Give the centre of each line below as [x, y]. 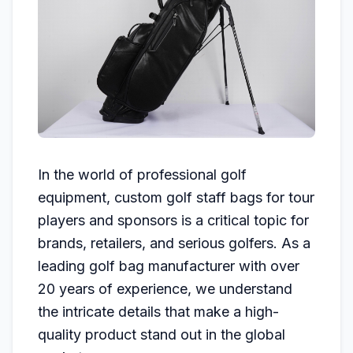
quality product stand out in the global [162, 334]
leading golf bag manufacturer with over [169, 266]
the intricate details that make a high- [158, 312]
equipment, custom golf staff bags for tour [176, 197]
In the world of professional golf [142, 175]
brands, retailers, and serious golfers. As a [174, 243]
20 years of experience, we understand [165, 289]
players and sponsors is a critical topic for [173, 220]
